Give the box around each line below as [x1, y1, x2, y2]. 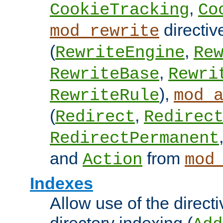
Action [83, 150, 142, 170]
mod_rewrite [50, 22, 159, 41]
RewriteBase [50, 65, 159, 84]
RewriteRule [50, 86, 159, 106]
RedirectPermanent [50, 129, 219, 148]
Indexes [30, 174, 93, 193]
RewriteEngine [55, 43, 185, 63]
